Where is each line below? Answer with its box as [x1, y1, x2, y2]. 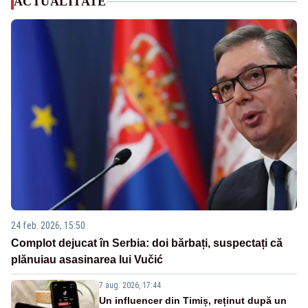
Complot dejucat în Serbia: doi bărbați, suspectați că [11, 236, 283, 249]
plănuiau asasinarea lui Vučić [11, 253, 163, 265]
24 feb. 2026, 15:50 [11, 219, 85, 231]
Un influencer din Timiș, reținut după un [99, 294, 287, 306]
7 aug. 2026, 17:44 [99, 280, 161, 290]
